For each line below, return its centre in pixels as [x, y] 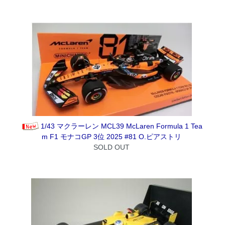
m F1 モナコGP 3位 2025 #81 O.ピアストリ [111, 136]
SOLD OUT [111, 147]
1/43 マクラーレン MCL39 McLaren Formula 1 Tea [121, 126]
